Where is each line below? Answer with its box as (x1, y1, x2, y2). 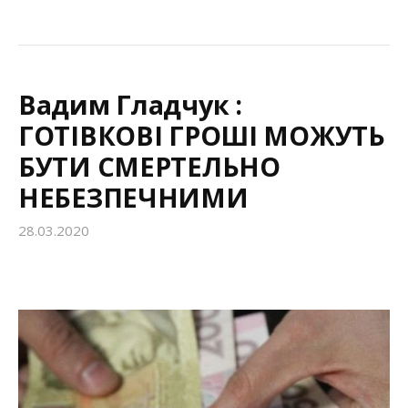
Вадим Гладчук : (18, 87, 242, 123)
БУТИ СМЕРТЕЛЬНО (18, 148, 280, 185)
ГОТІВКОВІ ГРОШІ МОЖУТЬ (18, 117, 385, 154)
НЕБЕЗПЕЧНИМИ (18, 179, 249, 216)
